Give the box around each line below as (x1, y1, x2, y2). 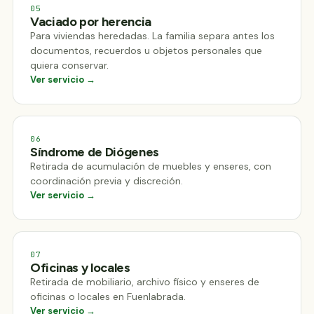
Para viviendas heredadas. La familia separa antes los (30, 29, 275, 42)
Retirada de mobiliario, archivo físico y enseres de (30, 275, 259, 288)
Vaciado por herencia (30, 14, 151, 29)
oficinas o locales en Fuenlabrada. (30, 290, 186, 303)
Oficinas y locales (30, 260, 130, 275)
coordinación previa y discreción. (30, 175, 183, 187)
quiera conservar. (30, 59, 109, 71)
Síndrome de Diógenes (30, 144, 159, 160)
